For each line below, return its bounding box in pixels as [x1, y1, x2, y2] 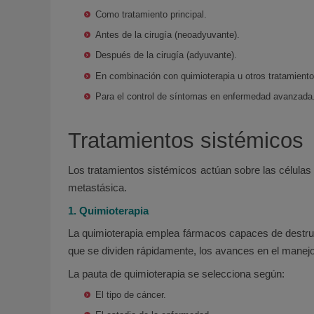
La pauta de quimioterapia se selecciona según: [68, 268, 285, 280]
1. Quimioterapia [68, 204, 149, 217]
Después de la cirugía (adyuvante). [95, 50, 238, 61]
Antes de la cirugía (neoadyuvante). [95, 29, 240, 41]
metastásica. [68, 181, 127, 193]
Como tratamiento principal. [95, 8, 207, 20]
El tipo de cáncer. [95, 289, 167, 300]
